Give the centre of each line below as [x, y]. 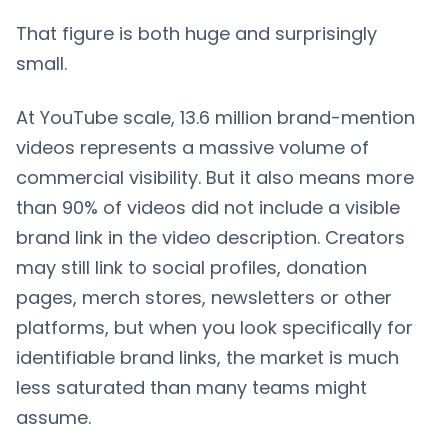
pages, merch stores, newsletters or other [204, 297]
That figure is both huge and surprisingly [196, 33]
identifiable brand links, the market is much [207, 357]
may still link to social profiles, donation [191, 267]
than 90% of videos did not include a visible [208, 207]
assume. [53, 417]
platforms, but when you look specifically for [214, 327]
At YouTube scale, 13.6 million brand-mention [215, 117]
